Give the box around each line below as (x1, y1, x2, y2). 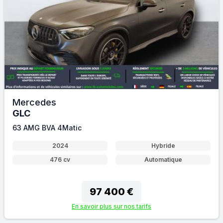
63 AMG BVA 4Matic (12, 123, 82, 132)
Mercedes (12, 97, 56, 108)
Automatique (144, 156, 182, 163)
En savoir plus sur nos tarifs (72, 203, 151, 210)
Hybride (151, 142, 175, 149)
